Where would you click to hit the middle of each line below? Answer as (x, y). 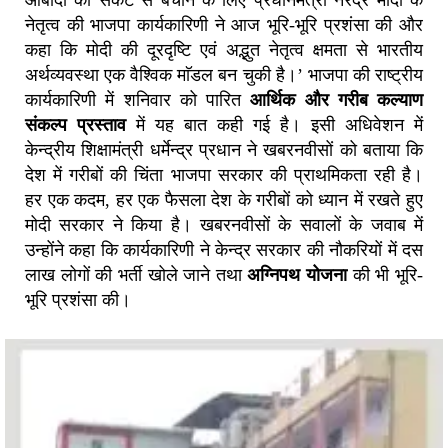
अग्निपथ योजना (297, 274)
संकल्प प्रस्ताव (75, 124)
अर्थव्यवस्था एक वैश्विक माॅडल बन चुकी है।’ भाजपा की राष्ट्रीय (224, 74)
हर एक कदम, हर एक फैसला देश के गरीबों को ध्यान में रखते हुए (224, 199)
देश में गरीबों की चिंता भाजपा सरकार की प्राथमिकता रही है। (224, 174)
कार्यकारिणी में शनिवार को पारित (138, 99)
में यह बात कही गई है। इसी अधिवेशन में (274, 124)
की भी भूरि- (385, 274)
